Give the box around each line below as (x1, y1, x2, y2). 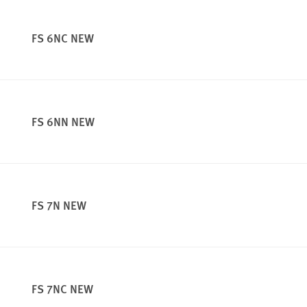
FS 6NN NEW (32, 113, 95, 130)
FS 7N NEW (32, 197, 86, 214)
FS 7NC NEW (32, 280, 93, 297)
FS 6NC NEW (32, 29, 94, 47)
